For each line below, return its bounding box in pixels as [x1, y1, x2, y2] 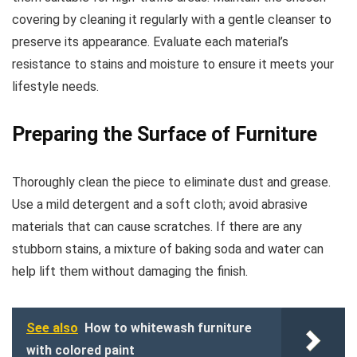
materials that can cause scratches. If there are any [12, 218, 302, 234]
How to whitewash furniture [84, 320, 252, 335]
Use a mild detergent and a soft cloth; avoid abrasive [12, 196, 308, 212]
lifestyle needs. [12, 78, 99, 94]
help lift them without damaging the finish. [12, 263, 248, 279]
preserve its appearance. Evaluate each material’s [12, 33, 288, 49]
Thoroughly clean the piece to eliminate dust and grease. [12, 174, 331, 190]
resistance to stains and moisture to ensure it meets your [12, 56, 334, 72]
